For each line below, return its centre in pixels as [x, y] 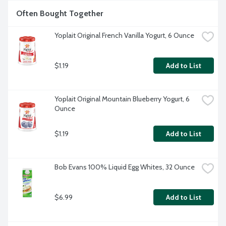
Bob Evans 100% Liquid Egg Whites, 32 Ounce [125, 167]
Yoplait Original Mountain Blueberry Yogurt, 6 [122, 99]
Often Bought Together [60, 14]
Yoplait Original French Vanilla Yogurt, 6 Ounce [124, 36]
